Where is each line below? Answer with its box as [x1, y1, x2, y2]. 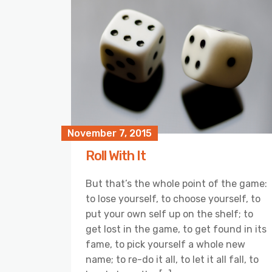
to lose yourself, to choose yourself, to [86, 193, 260, 205]
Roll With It [86, 148, 146, 165]
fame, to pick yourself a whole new [86, 239, 245, 251]
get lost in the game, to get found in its [86, 223, 267, 236]
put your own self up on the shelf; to [86, 208, 253, 220]
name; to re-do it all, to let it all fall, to [86, 254, 259, 266]
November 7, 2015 [67, 127, 152, 140]
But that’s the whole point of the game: [86, 178, 267, 190]
